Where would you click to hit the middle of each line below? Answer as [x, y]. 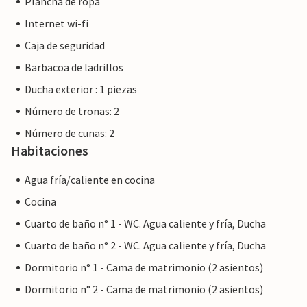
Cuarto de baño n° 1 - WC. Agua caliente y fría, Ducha [145, 224]
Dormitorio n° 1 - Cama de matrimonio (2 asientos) [144, 268]
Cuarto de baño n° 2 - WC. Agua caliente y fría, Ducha [145, 246]
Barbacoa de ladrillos [74, 67]
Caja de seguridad [65, 46]
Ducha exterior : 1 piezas [81, 89]
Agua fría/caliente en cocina [90, 180]
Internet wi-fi [57, 24]
